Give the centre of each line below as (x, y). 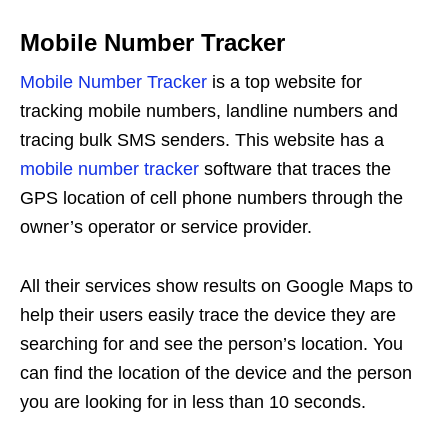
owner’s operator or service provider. (166, 226)
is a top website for (284, 81)
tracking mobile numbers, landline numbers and (209, 110)
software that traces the (295, 168)
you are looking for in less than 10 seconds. (193, 401)
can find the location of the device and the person (216, 372)
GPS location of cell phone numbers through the (211, 197)
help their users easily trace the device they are (208, 314)
